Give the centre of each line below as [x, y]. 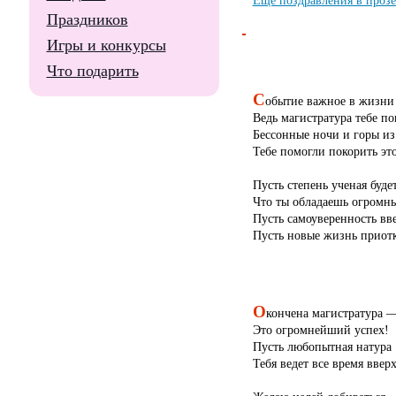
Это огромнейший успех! [320, 330]
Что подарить [92, 71]
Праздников [87, 19]
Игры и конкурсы [106, 45]
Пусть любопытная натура [322, 347]
